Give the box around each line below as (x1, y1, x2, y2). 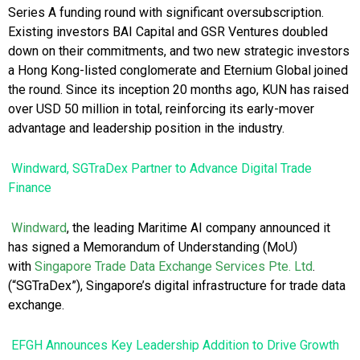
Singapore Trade (35, 259, 126, 275)
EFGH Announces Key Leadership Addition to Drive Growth (11, 337, 339, 354)
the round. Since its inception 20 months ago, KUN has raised (8, 82, 349, 98)
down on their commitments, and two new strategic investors (8, 43, 350, 59)
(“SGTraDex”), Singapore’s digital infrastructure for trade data (8, 278, 346, 294)
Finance (8, 180, 51, 196)
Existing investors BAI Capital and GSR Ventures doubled (8, 24, 328, 40)
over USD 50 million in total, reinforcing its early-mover (8, 101, 314, 117)
